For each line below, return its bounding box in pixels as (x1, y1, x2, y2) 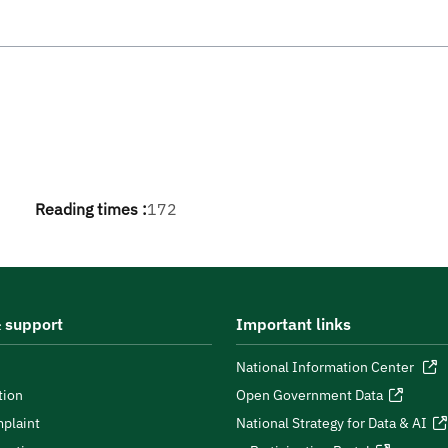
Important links (236, 314, 351, 334)
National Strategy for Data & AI (236, 414, 427, 432)
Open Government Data (236, 386, 383, 404)
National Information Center (236, 358, 417, 376)
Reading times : (35, 199, 148, 219)
